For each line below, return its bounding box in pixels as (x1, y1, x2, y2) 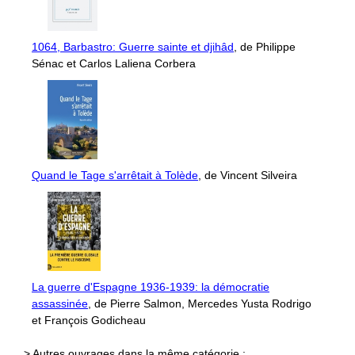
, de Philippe (234, 40, 296, 54)
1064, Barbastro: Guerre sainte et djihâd (32, 40, 234, 54)
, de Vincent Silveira (198, 169, 297, 182)
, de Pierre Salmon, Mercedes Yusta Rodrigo (88, 297, 311, 311)
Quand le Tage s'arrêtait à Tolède (32, 169, 198, 182)
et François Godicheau (32, 314, 146, 327)
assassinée (32, 297, 88, 311)
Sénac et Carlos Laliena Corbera (32, 57, 196, 71)
